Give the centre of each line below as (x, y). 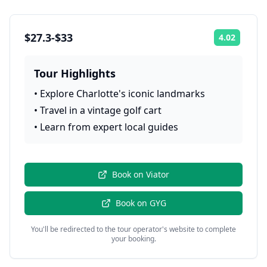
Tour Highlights (75, 73)
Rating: (253, 41)
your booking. (133, 239)
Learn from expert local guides (109, 127)
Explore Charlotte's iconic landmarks (122, 94)
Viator (158, 174)
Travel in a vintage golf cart (101, 110)
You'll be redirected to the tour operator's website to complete (133, 229)
